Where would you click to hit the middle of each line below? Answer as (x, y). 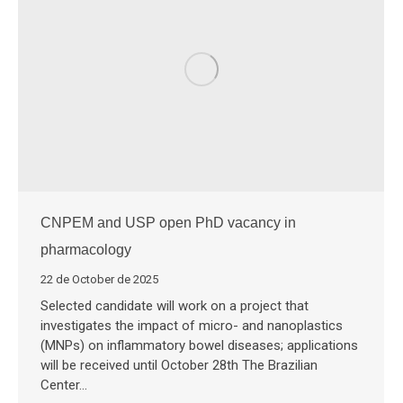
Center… (64, 385)
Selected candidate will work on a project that (175, 305)
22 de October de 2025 (99, 279)
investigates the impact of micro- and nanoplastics (192, 325)
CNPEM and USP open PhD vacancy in (168, 222)
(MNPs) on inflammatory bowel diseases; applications (199, 345)
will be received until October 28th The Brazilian (179, 365)
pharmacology (86, 249)
